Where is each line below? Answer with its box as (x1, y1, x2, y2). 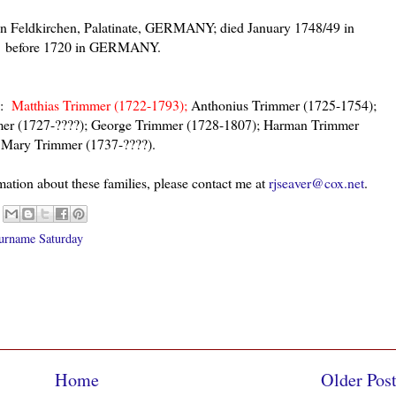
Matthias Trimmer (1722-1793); (11, 95, 187, 114)
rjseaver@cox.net (269, 172, 364, 192)
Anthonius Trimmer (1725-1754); (187, 95, 377, 114)
